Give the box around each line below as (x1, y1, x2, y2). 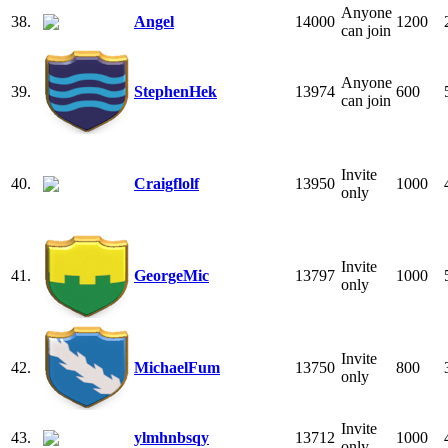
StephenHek (134, 82, 217, 100)
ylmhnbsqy (134, 428, 209, 446)
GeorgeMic (134, 266, 209, 284)
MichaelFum (134, 358, 220, 376)
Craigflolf (134, 174, 199, 192)
